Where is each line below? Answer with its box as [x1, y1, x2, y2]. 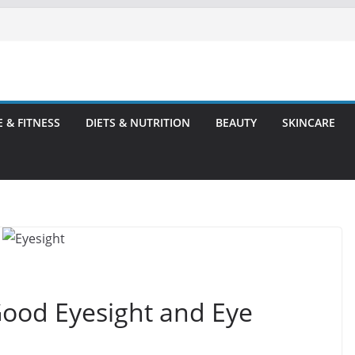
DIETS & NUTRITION [86, 115, 190, 130]
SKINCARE [282, 115, 335, 130]
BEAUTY [216, 115, 257, 130]
